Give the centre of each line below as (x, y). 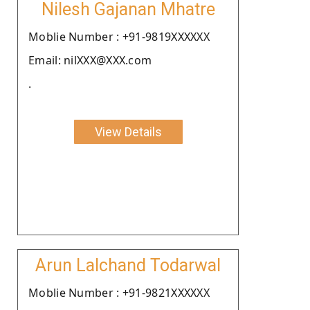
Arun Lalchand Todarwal (128, 265)
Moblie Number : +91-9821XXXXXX (119, 292)
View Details (128, 131)
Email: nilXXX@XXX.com (90, 60)
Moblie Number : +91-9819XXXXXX (119, 36)
